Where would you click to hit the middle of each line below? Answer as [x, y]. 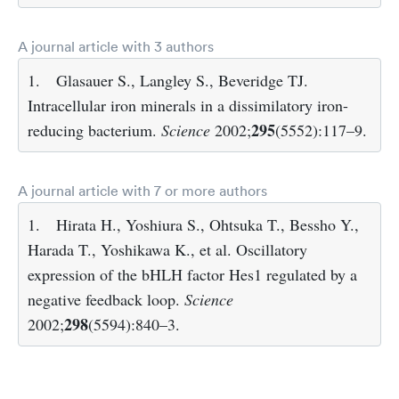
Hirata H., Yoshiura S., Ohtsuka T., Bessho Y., [208, 224]
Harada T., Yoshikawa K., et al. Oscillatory [167, 249]
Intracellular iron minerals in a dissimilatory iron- [188, 105]
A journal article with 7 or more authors [142, 191]
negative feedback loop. [106, 299]
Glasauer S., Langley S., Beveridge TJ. [182, 80]
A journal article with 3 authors [116, 46]
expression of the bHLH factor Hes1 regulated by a [192, 274]
